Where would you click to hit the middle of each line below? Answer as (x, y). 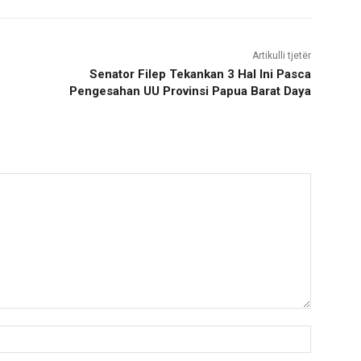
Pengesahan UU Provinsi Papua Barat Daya (190, 91)
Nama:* (330, 334)
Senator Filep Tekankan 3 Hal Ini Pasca (200, 75)
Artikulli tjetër (281, 56)
